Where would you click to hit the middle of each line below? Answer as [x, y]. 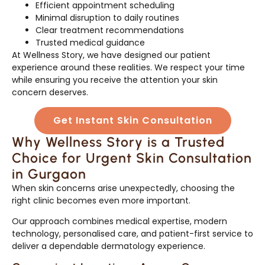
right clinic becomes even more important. [101, 200]
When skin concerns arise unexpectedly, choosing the [123, 188]
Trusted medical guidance [90, 42]
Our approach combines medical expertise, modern [119, 222]
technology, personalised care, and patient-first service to [132, 234]
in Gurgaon [49, 174]
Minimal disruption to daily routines [107, 17]
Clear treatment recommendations [110, 30]
